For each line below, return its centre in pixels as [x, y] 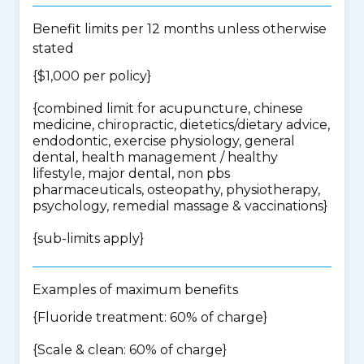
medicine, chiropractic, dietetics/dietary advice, [181, 125]
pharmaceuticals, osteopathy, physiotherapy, [176, 190]
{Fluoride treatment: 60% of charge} [150, 317]
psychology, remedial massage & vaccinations [178, 206]
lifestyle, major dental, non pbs [131, 173]
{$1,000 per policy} [92, 76]
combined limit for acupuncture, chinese [170, 108]
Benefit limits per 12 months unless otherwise [180, 29]
